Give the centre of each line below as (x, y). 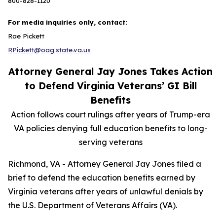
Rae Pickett (26, 36)
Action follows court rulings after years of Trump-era (110, 114)
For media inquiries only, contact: (69, 22)
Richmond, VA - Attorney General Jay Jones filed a (105, 164)
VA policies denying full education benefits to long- (110, 128)
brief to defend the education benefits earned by (102, 178)
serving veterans (110, 142)
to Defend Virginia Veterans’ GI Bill (110, 86)
